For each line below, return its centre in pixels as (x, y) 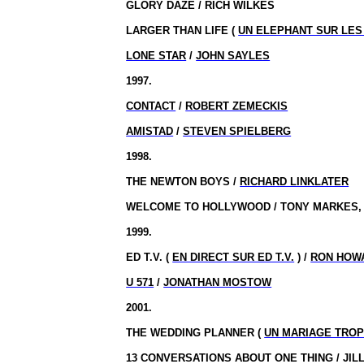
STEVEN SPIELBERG (237, 131)
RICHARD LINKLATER (295, 182)
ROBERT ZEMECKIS (237, 106)
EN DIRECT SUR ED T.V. (234, 257)
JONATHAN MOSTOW (218, 282)
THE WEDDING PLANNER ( (195, 333)
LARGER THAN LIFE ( (182, 30)
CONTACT (151, 106)
